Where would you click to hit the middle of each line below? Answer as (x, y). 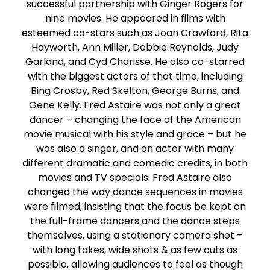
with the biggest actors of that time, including (135, 77)
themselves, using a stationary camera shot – (135, 236)
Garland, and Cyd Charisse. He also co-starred (135, 62)
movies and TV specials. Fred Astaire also (135, 178)
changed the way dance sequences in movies (135, 192)
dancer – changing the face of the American (135, 120)
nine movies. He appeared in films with (135, 19)
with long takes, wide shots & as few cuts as (135, 250)
